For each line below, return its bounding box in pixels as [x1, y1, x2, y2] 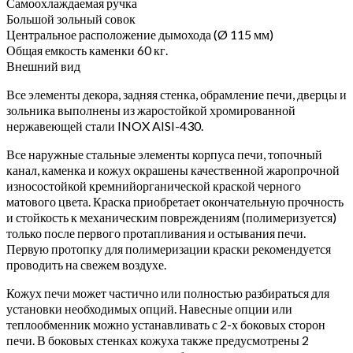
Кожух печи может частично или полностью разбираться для [6, 284, 329, 300]
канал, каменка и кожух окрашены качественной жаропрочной [6, 162, 340, 177]
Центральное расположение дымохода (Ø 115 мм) [6, 26, 273, 42]
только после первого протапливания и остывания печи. [6, 225, 306, 240]
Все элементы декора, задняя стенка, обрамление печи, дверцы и [6, 86, 347, 102]
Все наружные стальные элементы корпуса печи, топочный [6, 146, 322, 162]
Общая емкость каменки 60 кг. [6, 42, 168, 58]
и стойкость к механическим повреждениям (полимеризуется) [6, 209, 336, 225]
